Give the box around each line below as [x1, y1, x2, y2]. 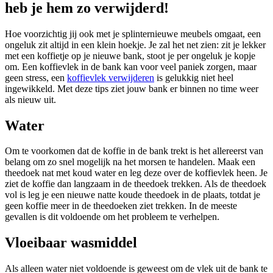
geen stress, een [5, 72, 67, 83]
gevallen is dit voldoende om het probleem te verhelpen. [5, 211, 219, 222]
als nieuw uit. [5, 94, 56, 105]
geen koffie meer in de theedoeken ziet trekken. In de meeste [5, 200, 237, 211]
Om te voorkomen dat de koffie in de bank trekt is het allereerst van [5, 146, 263, 157]
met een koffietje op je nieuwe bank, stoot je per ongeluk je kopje [5, 50, 255, 61]
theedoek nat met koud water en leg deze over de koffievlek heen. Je [5, 168, 268, 179]
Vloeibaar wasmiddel [5, 235, 137, 251]
